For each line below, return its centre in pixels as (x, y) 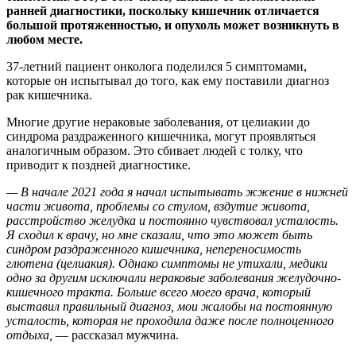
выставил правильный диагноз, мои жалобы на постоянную (169, 306)
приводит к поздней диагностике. (99, 164)
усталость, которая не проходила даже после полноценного (170, 320)
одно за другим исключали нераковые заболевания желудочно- (174, 277)
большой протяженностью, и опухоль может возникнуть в (173, 25)
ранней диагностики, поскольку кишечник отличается (163, 10)
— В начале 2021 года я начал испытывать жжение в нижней (177, 192)
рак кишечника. (49, 95)
